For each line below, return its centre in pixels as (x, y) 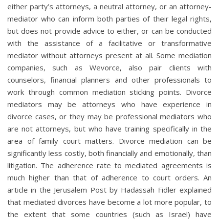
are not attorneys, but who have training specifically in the (109, 128)
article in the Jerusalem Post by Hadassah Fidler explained (109, 189)
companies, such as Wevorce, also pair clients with (109, 67)
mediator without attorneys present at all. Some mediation (109, 55)
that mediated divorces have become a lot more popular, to (109, 202)
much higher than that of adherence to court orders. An (109, 177)
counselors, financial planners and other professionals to (109, 79)
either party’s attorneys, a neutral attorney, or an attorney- (109, 6)
